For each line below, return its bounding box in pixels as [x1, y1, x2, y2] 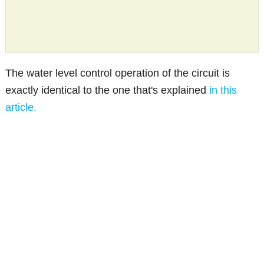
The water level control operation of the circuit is [5, 67, 230, 80]
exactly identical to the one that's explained [5, 84, 210, 97]
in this [209, 84, 237, 97]
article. [5, 101, 37, 114]
